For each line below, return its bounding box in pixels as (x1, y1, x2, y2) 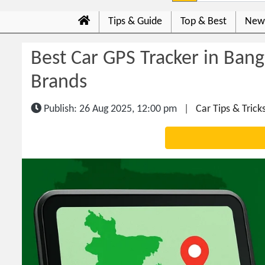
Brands (31, 73, 87, 92)
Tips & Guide (108, 16, 162, 27)
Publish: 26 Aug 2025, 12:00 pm (41, 104, 177, 115)
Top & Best (180, 16, 227, 27)
